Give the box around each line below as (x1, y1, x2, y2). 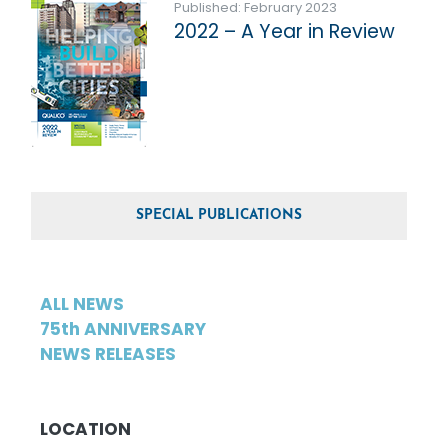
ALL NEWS (39, 292, 124, 317)
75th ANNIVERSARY (39, 317, 206, 342)
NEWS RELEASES (39, 342, 176, 367)
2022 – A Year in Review (173, 18, 395, 46)
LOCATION (39, 417, 131, 442)
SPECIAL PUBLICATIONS (136, 209, 302, 223)
